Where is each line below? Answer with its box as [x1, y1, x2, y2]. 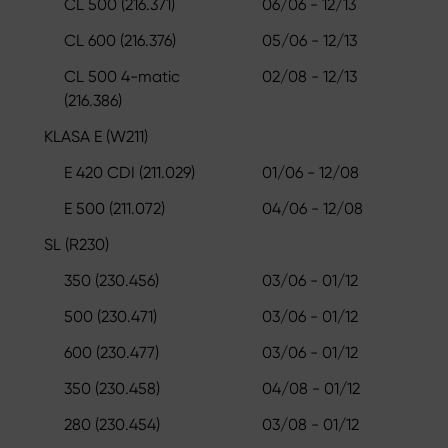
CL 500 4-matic [64, 66, 180, 86]
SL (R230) [44, 234, 109, 254]
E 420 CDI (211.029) [64, 162, 195, 182]
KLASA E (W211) [44, 126, 148, 146]
